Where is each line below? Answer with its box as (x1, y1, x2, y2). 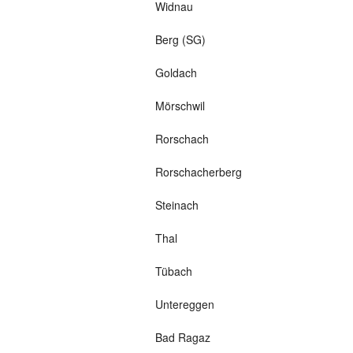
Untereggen (154, 296, 214, 313)
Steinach (154, 197, 199, 214)
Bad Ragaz (154, 329, 210, 346)
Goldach (154, 65, 197, 81)
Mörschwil (154, 98, 205, 114)
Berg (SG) (154, 32, 206, 48)
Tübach (154, 263, 192, 280)
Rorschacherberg (154, 164, 242, 180)
